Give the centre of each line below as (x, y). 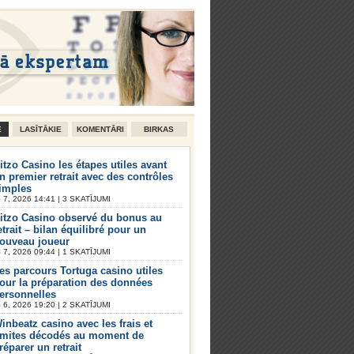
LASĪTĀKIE (40, 129)
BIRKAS (159, 129)
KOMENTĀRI (101, 129)
